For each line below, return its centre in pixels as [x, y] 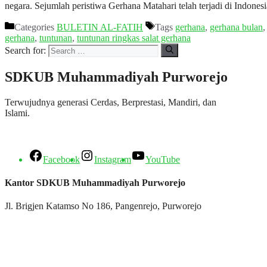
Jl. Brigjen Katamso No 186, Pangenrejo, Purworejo [103, 206]
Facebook [61, 159]
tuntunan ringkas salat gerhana [134, 38]
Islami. [17, 113]
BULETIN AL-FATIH [100, 27]
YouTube [163, 159]
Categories [35, 27]
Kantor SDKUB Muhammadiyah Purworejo [95, 182]
